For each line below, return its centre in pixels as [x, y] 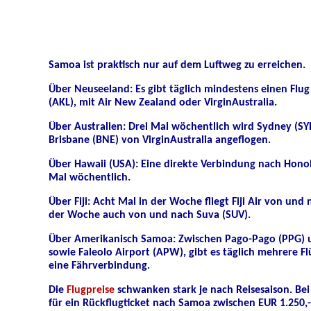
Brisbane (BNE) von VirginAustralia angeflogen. [161, 140]
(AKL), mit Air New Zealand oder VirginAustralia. [164, 103]
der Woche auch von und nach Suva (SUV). [150, 215]
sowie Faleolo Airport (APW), [119, 253]
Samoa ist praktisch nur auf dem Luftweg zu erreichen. [177, 65]
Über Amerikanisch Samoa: [114, 239]
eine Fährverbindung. [99, 266]
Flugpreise [91, 290]
